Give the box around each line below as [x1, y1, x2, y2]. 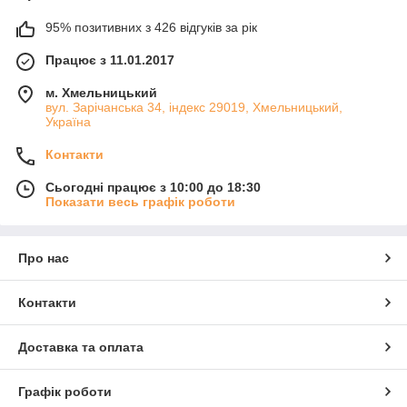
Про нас [18, 251, 69, 265]
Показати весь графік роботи [45, 194, 235, 209]
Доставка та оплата [18, 340, 144, 354]
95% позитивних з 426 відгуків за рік [45, 20, 257, 35]
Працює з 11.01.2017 [45, 53, 174, 67]
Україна [45, 114, 91, 129]
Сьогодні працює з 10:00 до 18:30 [45, 180, 261, 194]
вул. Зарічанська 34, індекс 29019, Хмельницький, [45, 100, 342, 114]
